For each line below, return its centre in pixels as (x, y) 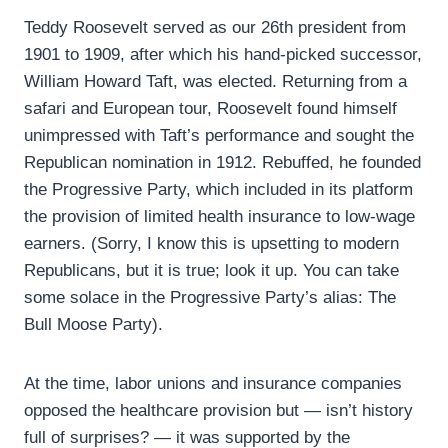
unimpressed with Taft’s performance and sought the (219, 136)
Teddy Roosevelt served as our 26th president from (215, 28)
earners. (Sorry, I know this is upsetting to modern (211, 244)
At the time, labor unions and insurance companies (213, 384)
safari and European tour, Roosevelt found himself (210, 109)
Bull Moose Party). (93, 325)
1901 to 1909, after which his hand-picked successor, (223, 55)
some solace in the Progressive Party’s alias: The (210, 298)
